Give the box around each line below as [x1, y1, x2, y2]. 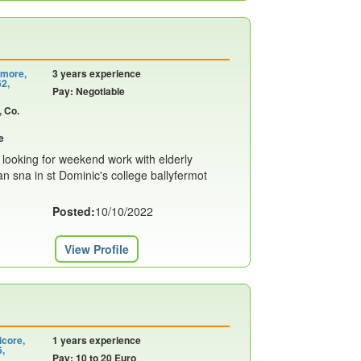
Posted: [52, 203, 95, 219]
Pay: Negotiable [52, 84, 125, 98]
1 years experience [52, 333, 141, 347]
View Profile [64, 241, 129, 257]
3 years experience [52, 66, 141, 81]
